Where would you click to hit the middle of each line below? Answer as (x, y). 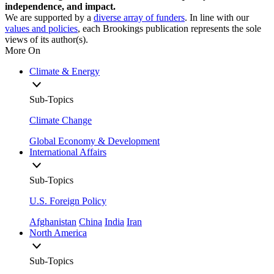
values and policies (41, 29)
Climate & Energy (65, 72)
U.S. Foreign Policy (68, 201)
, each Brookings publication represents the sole (169, 29)
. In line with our (217, 18)
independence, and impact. (60, 7)
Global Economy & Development (94, 141)
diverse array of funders (139, 18)
